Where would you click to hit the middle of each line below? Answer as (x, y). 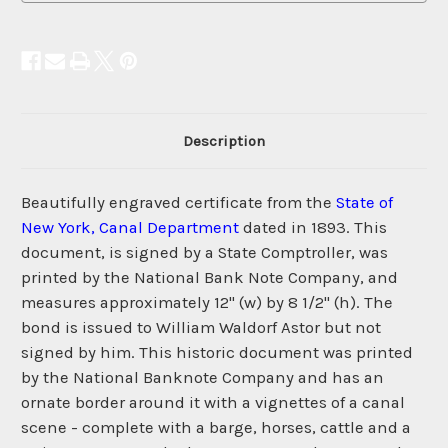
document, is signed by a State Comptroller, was (204, 253)
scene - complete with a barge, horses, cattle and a (216, 428)
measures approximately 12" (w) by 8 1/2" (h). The (207, 303)
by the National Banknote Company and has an (202, 378)
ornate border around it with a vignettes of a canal (213, 403)
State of (364, 203)
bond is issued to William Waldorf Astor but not (201, 328)
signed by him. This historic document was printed (217, 353)
